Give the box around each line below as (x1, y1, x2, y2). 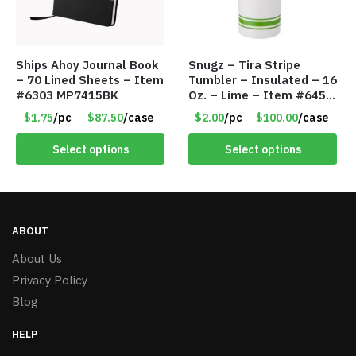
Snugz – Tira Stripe (188, 57, 301, 73)
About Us (12, 251, 62, 267)
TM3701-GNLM (188, 103, 273, 118)
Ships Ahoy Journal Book (16, 57, 158, 73)
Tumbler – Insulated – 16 (188, 72, 338, 88)
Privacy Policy (12, 273, 87, 288)
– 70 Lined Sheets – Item (16, 72, 164, 88)
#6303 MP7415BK (16, 87, 118, 103)
